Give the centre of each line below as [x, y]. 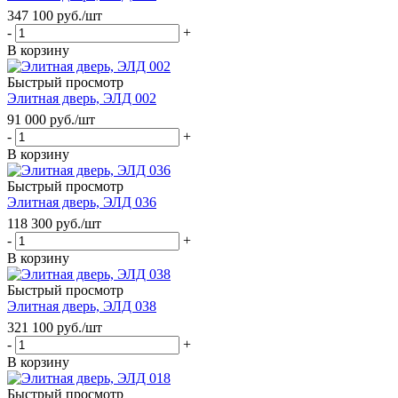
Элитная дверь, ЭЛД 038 [82, 306]
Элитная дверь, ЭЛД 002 [82, 98]
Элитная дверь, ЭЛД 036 [82, 202]
